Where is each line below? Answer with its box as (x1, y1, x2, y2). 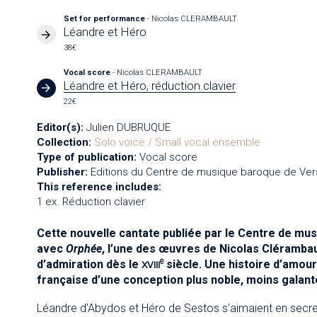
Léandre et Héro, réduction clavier (64, 78, 236, 93)
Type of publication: (36, 151, 137, 163)
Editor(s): (36, 121, 83, 134)
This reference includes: (36, 180, 161, 193)
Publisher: (36, 166, 88, 178)
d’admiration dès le (36, 257, 142, 271)
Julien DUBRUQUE (86, 121, 171, 134)
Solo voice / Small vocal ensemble (93, 136, 260, 149)
